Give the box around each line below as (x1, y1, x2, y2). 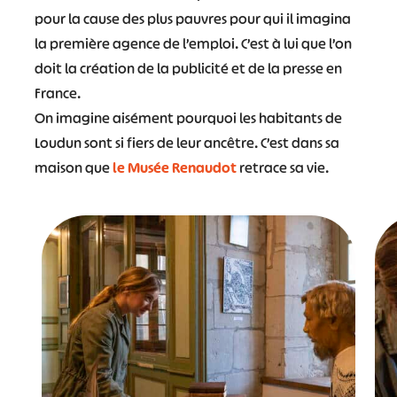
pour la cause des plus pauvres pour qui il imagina (34, 9, 351, 29)
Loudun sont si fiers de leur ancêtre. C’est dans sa (34, 133, 339, 153)
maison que (34, 158, 110, 178)
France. (34, 83, 81, 104)
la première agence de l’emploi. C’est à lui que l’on (34, 34, 352, 54)
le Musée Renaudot (109, 158, 237, 178)
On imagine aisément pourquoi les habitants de (34, 108, 342, 128)
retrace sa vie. (236, 158, 329, 178)
